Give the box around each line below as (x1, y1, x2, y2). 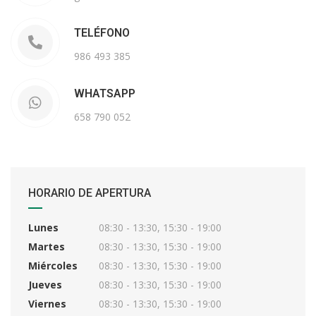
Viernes (28, 297, 66, 310)
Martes (28, 240, 65, 253)
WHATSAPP (74, 87, 135, 100)
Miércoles (28, 259, 78, 272)
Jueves (28, 278, 62, 291)
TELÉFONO (74, 26, 130, 39)
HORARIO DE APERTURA (28, 186, 151, 200)
